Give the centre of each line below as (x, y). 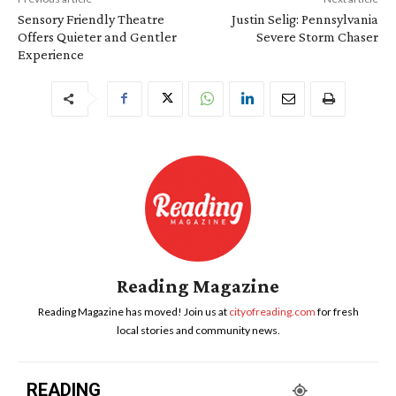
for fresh (337, 311)
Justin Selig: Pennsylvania (305, 19)
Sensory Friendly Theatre (91, 19)
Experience (51, 54)
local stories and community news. (198, 330)
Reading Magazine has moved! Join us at (133, 311)
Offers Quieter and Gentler (97, 36)
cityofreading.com (272, 311)
